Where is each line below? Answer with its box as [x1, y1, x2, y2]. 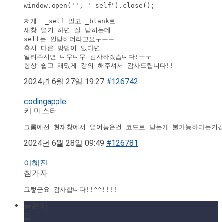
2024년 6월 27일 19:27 [24, 77, 104, 87]
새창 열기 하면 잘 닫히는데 [24, 26, 111, 34]
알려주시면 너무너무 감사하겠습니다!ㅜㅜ [24, 53, 152, 61]
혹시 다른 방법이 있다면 [24, 44, 104, 52]
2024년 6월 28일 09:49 [24, 138, 104, 148]
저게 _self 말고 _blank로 [24, 17, 119, 25]
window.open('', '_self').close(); [24, 2, 155, 10]
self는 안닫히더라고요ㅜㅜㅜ [24, 35, 114, 43]
